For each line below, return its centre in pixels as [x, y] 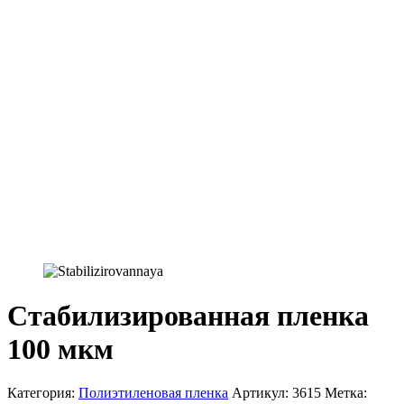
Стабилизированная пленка [188, 315]
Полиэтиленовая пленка [153, 393]
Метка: [346, 393]
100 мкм [60, 349]
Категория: [43, 393]
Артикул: [262, 393]
